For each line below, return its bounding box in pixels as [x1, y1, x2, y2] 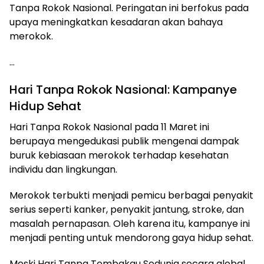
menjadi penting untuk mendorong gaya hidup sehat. [9, 230, 253, 245]
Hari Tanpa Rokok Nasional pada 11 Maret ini [9, 120, 209, 134]
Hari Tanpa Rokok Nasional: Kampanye [9, 81, 237, 98]
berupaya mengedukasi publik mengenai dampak [9, 134, 239, 148]
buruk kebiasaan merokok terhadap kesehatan [9, 148, 229, 162]
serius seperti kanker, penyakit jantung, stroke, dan [9, 202, 244, 216]
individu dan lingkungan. [9, 162, 117, 176]
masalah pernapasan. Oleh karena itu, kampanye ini [9, 216, 250, 230]
